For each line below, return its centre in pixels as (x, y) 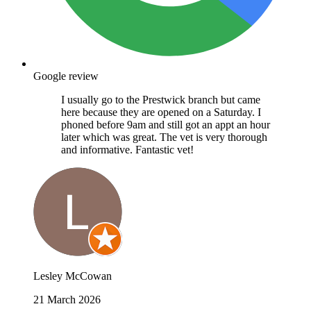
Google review (66, 76)
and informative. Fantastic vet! (127, 149)
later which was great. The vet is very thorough (164, 137)
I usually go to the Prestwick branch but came (161, 99)
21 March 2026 (67, 299)
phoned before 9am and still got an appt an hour (166, 124)
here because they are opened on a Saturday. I (161, 112)
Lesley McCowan (73, 276)
